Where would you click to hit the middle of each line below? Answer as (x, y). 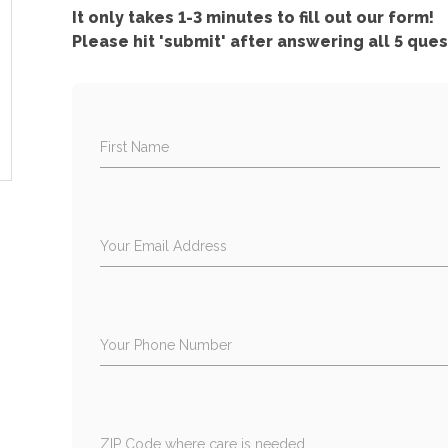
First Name (135, 146)
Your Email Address (164, 245)
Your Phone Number (166, 344)
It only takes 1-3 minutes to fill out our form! (253, 17)
